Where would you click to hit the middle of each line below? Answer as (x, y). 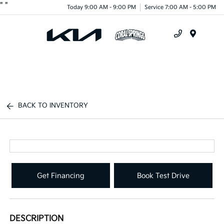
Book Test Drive (163, 175)
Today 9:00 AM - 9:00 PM (101, 7)
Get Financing (61, 175)
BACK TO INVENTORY (53, 105)
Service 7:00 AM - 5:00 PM (180, 7)
